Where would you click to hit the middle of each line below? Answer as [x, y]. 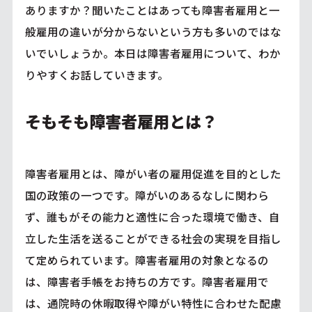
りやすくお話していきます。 [96, 74]
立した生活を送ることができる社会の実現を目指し [153, 238]
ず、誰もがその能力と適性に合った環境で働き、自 [152, 216]
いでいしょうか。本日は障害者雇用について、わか [153, 53]
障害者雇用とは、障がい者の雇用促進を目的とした [153, 173]
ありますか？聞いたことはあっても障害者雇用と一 [152, 9]
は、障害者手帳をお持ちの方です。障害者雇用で [147, 281]
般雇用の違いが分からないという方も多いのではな [153, 31]
